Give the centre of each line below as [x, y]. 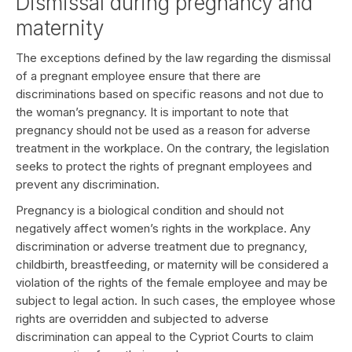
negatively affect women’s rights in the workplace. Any [163, 228]
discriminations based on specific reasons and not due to [170, 94]
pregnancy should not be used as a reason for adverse [163, 130]
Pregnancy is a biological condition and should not [150, 210]
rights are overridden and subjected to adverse [142, 319]
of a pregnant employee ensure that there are [138, 76]
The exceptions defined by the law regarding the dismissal [173, 58]
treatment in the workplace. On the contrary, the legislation [172, 148]
